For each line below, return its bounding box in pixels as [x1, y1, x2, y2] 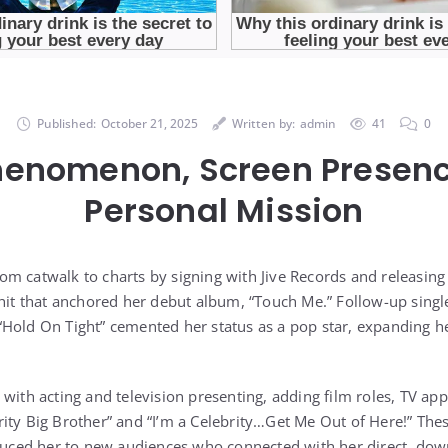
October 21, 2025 [101, 114, 198, 132]
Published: [37, 114, 96, 132]
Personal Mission [84, 187, 364, 233]
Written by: [232, 114, 295, 132]
